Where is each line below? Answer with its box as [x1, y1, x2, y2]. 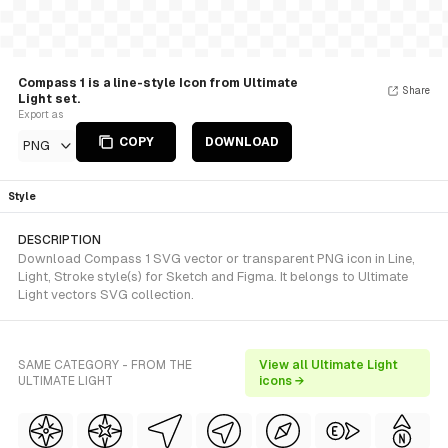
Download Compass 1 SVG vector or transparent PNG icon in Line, [18, 251, 415, 266]
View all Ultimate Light [259, 358, 399, 372]
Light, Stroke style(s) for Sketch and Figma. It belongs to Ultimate [18, 269, 408, 284]
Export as [18, 109, 63, 120]
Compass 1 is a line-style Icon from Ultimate [18, 76, 298, 90]
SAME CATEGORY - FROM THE [18, 358, 192, 372]
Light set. [18, 92, 80, 106]
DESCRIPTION [18, 233, 101, 247]
